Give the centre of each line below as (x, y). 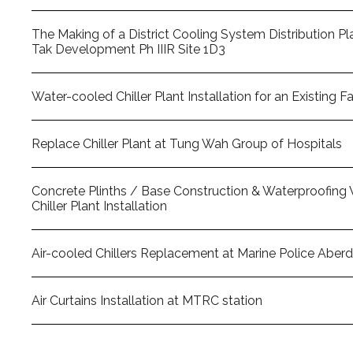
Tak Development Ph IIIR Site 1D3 (128, 49)
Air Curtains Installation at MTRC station (147, 301)
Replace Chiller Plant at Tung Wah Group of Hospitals (187, 144)
